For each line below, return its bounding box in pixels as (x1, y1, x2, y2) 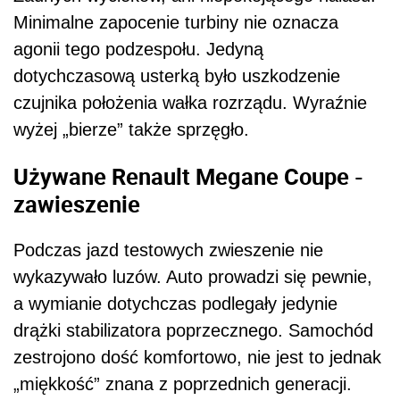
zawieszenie (13, 187, 140, 219)
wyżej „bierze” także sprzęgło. (13, 120, 249, 140)
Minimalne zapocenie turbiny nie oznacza (13, 12, 338, 33)
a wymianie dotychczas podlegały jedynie (13, 294, 337, 314)
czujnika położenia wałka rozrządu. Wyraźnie (13, 93, 367, 113)
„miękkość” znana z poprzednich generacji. (13, 374, 352, 395)
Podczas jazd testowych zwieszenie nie (13, 240, 323, 261)
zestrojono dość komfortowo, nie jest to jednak (13, 347, 381, 368)
